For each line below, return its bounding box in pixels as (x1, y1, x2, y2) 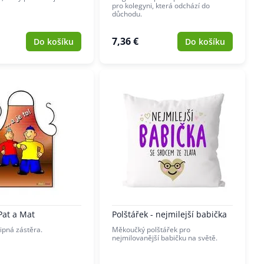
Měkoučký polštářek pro (112, 225, 190, 235)
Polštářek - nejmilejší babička (112, 209, 227, 220)
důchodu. (112, 8, 144, 19)
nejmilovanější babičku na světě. (112, 233, 217, 243)
